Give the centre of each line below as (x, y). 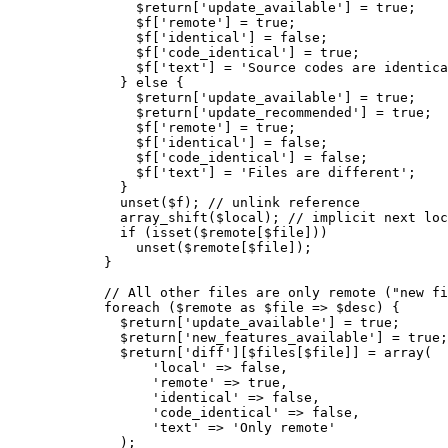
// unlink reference (284, 202)
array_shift (164, 217)
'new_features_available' (280, 337)
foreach (132, 307)
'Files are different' (324, 172)
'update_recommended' (280, 112)
